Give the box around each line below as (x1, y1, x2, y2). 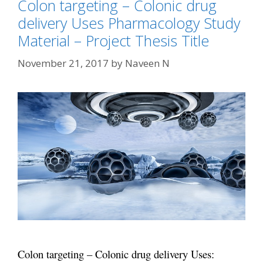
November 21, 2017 (18, 56, 109, 70)
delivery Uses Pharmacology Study (18, 13, 240, 33)
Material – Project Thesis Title (18, 31, 209, 50)
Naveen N (125, 56, 170, 70)
